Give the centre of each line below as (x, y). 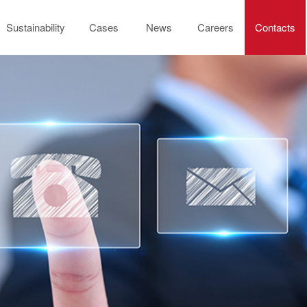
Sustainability (36, 27)
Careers (216, 27)
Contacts (275, 27)
